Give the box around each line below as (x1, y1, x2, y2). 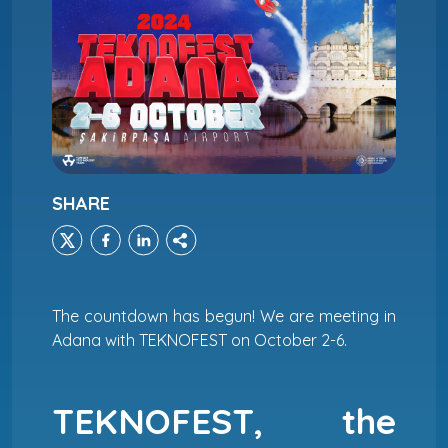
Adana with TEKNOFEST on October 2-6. (52, 329, 347, 350)
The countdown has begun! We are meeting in (52, 305, 396, 326)
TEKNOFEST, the (52, 398, 396, 443)
